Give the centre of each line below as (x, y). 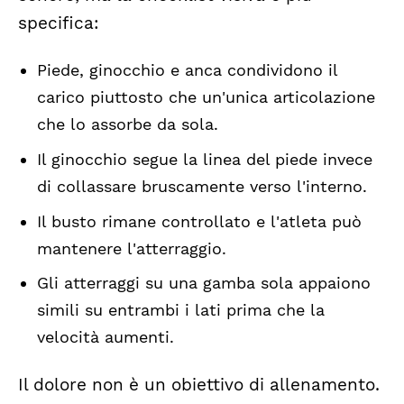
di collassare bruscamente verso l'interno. (202, 186)
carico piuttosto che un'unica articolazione (206, 96)
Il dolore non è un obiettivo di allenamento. (199, 385)
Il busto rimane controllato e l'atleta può (199, 221)
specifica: (59, 24)
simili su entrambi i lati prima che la (180, 310)
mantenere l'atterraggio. (131, 248)
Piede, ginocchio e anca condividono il (187, 69)
